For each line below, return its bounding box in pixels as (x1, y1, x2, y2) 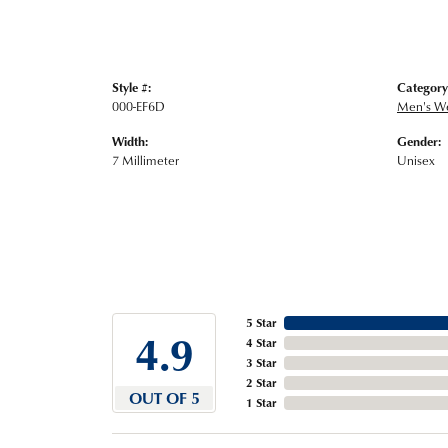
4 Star (246, 333, 276, 351)
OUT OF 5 (128, 386, 200, 409)
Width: (112, 131, 148, 150)
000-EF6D (112, 96, 165, 115)
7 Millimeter (112, 150, 179, 169)
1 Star (246, 393, 276, 411)
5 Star (246, 313, 276, 331)
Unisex (397, 150, 435, 169)
